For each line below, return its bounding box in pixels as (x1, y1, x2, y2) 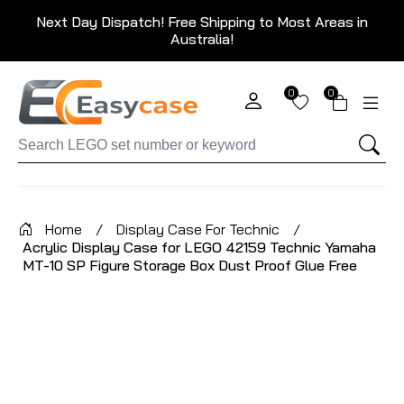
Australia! (170, 30, 234, 48)
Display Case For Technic (116, 220, 280, 238)
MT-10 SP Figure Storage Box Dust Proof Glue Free (23, 256, 357, 274)
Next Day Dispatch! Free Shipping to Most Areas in (36, 13, 368, 31)
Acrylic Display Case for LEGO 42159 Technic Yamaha (23, 238, 376, 256)
